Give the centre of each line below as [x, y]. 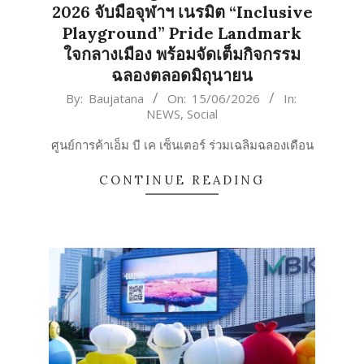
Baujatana [116, 99]
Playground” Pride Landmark [182, 33]
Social [202, 114]
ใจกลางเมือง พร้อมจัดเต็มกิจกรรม [182, 54]
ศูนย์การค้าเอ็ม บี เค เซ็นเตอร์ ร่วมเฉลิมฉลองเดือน [182, 145]
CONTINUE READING [182, 180]
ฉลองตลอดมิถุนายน [182, 76]
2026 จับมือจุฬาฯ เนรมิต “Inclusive [182, 12]
